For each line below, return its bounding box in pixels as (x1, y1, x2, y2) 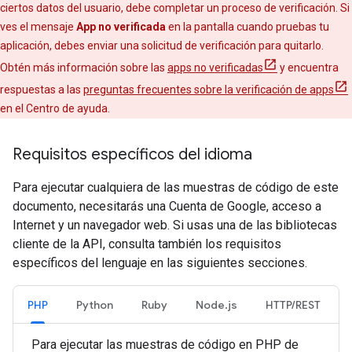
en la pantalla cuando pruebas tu (166, 20, 329, 33)
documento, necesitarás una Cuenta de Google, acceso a (13, 199, 321, 214)
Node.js (196, 298, 237, 312)
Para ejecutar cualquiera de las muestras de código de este (13, 180, 339, 195)
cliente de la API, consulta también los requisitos (13, 236, 281, 251)
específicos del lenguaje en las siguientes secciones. (13, 255, 307, 270)
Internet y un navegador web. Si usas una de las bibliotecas (13, 218, 337, 233)
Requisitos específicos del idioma (13, 145, 252, 164)
